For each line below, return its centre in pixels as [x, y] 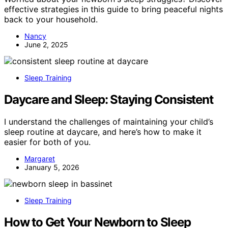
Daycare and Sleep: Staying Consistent [109, 99]
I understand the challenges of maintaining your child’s [109, 122]
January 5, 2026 [52, 167]
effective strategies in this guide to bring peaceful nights [113, 9]
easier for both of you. [47, 142]
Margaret [40, 159]
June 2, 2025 [46, 44]
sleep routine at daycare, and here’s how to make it [103, 132]
